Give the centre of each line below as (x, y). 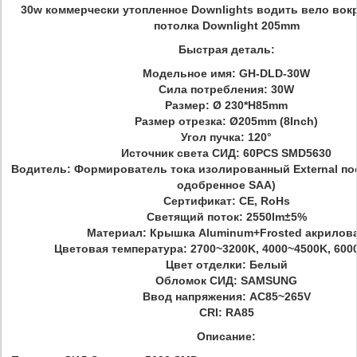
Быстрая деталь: (226, 49)
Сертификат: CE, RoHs (226, 201)
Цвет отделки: (207, 265)
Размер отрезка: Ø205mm (206, 121)
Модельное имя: (189, 73)
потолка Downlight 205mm (226, 25)
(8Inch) (297, 121)
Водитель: (41, 169)
